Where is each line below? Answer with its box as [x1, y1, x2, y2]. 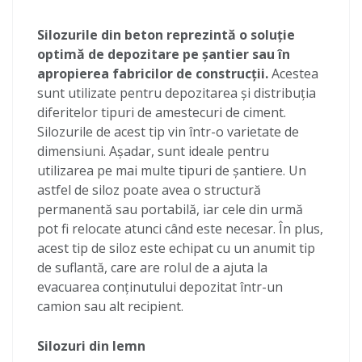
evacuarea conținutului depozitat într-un [37, 278, 283, 296]
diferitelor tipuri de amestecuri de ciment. [37, 103, 286, 121]
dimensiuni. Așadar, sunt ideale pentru [37, 142, 269, 160]
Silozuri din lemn [37, 337, 145, 355]
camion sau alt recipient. [37, 297, 183, 315]
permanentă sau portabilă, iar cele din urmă [37, 200, 303, 218]
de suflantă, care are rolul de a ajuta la [37, 259, 267, 276]
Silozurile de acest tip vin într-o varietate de [37, 123, 299, 141]
